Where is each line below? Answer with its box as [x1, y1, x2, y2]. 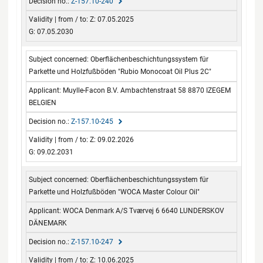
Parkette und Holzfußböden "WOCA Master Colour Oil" [29, 188, 200, 197]
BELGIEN [29, 98, 57, 107]
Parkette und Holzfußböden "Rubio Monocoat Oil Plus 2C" [29, 68, 212, 76]
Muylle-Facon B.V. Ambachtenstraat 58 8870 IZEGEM [63, 86, 231, 95]
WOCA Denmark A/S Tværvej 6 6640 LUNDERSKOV [63, 206, 225, 215]
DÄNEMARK [29, 218, 68, 227]
